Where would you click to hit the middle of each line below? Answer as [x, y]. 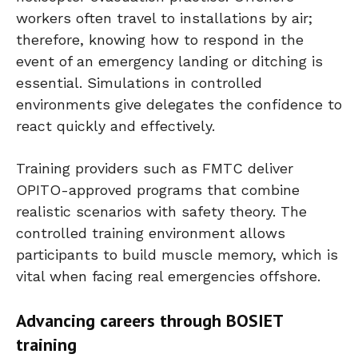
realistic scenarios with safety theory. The [161, 211]
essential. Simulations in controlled [139, 82]
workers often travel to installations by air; [164, 18]
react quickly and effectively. [115, 125]
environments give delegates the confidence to [179, 104]
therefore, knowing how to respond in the [160, 39]
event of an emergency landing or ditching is [169, 61]
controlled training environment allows [151, 233]
